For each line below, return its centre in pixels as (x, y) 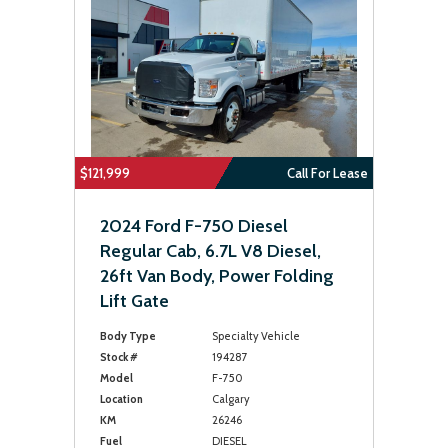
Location (121, 399)
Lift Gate (134, 301)
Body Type (128, 336)
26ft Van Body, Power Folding (217, 276)
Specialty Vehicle (255, 336)
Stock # (119, 357)
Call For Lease (327, 173)
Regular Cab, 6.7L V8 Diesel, (210, 251)
